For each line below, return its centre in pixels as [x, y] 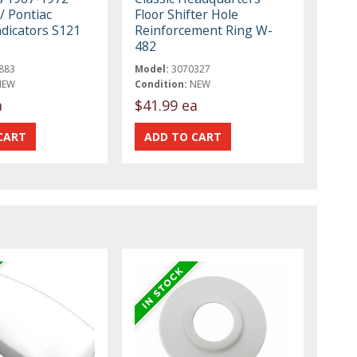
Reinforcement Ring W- [204, 30]
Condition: [161, 84]
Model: [152, 69]
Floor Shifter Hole [187, 14]
